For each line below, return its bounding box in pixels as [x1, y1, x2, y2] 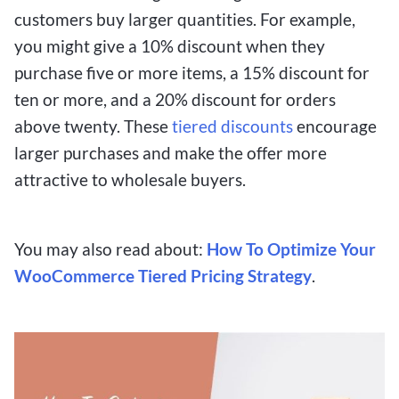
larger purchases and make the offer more [14, 142, 327, 164]
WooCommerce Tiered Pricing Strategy [14, 265, 312, 287]
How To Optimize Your [207, 239, 376, 260]
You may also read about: [14, 239, 207, 260]
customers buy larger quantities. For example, [14, 9, 355, 30]
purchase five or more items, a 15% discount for [14, 62, 370, 84]
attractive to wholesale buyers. [14, 169, 246, 191]
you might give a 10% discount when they [14, 36, 325, 57]
